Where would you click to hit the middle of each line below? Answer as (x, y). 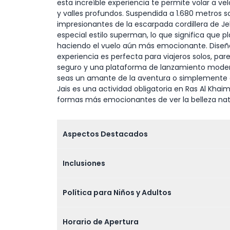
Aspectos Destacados (105, 134)
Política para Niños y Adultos (117, 192)
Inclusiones (84, 163)
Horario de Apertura (100, 222)
